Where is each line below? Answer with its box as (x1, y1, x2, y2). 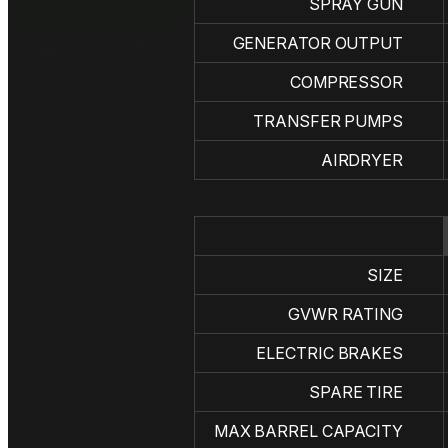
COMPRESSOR (289, 72, 403, 93)
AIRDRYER (320, 150, 403, 171)
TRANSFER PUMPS (253, 111, 403, 132)
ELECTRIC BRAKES (256, 343, 403, 364)
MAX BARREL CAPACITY (213, 421, 403, 442)
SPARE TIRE (308, 382, 403, 403)
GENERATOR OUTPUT (232, 33, 403, 54)
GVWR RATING (288, 304, 403, 325)
